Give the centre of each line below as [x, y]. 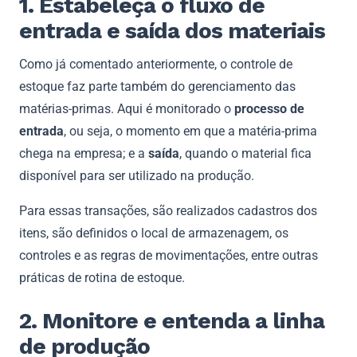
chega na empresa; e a [84, 153]
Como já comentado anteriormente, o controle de [156, 64]
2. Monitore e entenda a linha [172, 320]
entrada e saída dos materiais [172, 30]
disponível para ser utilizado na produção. [137, 175]
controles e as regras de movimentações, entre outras [169, 255]
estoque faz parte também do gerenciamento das [157, 86]
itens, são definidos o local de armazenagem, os [154, 233]
